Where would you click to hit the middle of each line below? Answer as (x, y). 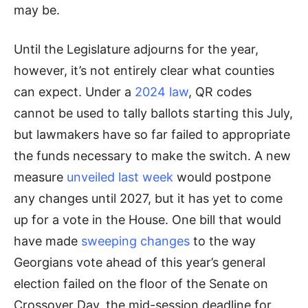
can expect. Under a (74, 92)
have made (47, 241)
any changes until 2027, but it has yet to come (148, 198)
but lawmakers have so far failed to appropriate (152, 134)
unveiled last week (120, 177)
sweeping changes (135, 241)
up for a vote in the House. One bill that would (147, 220)
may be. (37, 10)
